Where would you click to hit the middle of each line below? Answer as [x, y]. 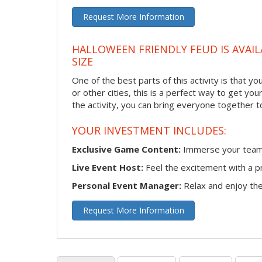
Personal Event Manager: [127, 185]
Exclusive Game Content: [126, 149]
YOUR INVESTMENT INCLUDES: [149, 131]
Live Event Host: [108, 167]
